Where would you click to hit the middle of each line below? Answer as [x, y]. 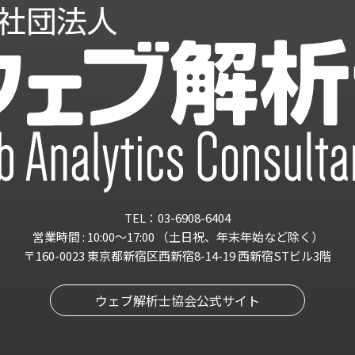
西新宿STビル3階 [284, 255]
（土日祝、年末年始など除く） [239, 236]
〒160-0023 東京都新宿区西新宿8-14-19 [131, 255]
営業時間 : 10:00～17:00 [93, 236]
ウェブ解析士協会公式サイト [177, 300]
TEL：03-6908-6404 [177, 217]
